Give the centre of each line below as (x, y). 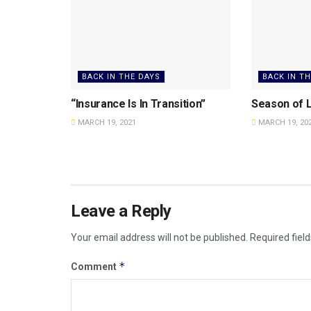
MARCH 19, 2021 (106, 122)
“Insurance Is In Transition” (138, 103)
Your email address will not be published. (159, 237)
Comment (95, 266)
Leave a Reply (121, 211)
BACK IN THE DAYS (121, 76)
